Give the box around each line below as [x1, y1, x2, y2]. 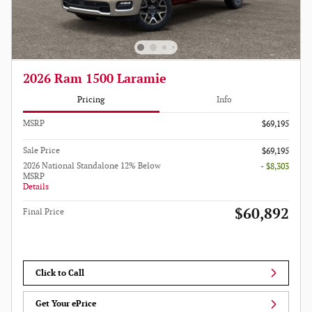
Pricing [77, 94, 105, 105]
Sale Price [23, 146, 60, 157]
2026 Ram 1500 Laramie [23, 71, 166, 86]
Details [23, 182, 49, 193]
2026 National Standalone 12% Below [23, 161, 161, 172]
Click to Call [36, 267, 85, 279]
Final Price [23, 207, 64, 218]
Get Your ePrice [36, 299, 97, 310]
